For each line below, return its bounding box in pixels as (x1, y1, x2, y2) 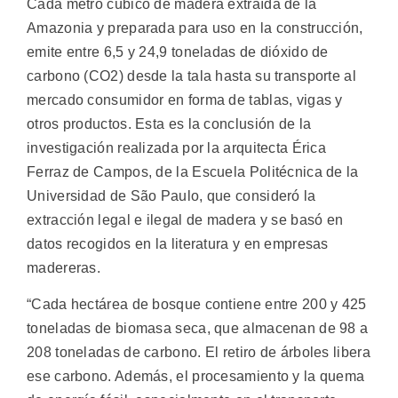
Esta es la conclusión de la (135, 116, 312, 131)
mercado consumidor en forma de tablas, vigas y (27, 92, 343, 107)
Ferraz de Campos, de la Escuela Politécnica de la (27, 164, 359, 179)
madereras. (27, 260, 101, 275)
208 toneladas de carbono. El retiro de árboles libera (27, 345, 370, 361)
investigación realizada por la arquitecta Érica (27, 140, 327, 155)
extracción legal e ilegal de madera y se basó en (27, 212, 344, 227)
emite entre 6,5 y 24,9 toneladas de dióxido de (27, 44, 329, 60)
